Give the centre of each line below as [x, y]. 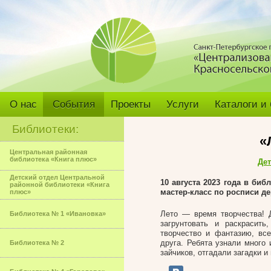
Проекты [131, 104]
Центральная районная [48, 152]
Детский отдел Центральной [57, 177]
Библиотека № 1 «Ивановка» [58, 214]
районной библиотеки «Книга [60, 184]
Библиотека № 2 [37, 243]
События [74, 104]
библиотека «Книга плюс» [53, 159]
